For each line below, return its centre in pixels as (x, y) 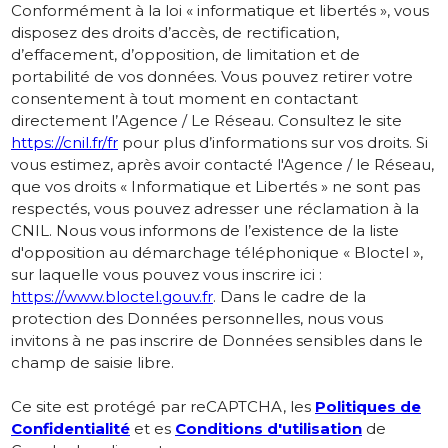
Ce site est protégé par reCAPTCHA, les (163, 407)
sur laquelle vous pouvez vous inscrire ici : (166, 275)
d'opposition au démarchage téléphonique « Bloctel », (217, 253)
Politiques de (368, 407)
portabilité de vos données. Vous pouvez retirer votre (212, 77)
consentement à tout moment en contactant (184, 99)
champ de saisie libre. (92, 363)
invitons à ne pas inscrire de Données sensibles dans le (217, 341)
